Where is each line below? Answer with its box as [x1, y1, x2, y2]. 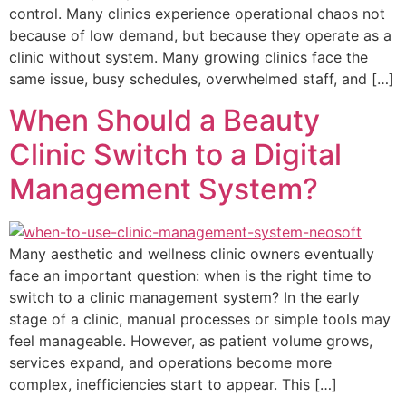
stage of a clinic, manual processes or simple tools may [9, 309, 391, 328]
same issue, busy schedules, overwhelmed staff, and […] [9, 70, 394, 89]
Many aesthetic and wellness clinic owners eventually [9, 244, 374, 263]
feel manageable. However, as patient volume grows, [9, 331, 372, 350]
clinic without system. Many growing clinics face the [9, 48, 368, 67]
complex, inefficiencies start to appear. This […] [9, 374, 337, 393]
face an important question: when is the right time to [9, 266, 372, 285]
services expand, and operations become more [9, 353, 332, 372]
